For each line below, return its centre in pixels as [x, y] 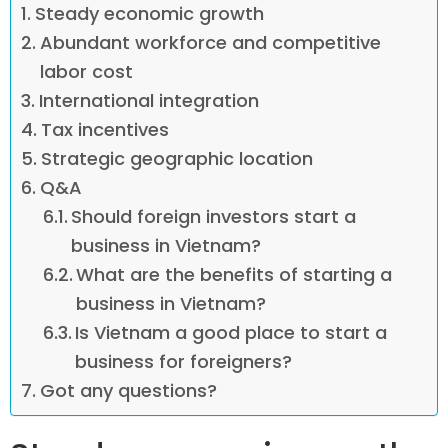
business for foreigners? [184, 361]
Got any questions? [128, 390]
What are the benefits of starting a [234, 274]
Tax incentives [104, 129]
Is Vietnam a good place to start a [231, 332]
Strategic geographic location [176, 158]
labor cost [86, 71]
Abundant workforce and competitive [210, 42]
